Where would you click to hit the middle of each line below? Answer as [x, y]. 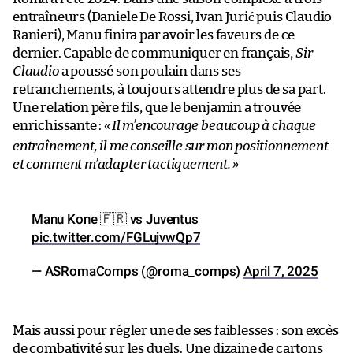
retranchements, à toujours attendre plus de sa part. [169, 89]
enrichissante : [59, 125]
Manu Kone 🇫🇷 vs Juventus [115, 219]
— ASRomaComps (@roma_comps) [137, 271]
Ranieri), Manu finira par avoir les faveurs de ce [154, 35]
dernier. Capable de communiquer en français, [154, 53]
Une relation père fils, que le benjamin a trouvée [157, 107]
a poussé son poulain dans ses [150, 71]
